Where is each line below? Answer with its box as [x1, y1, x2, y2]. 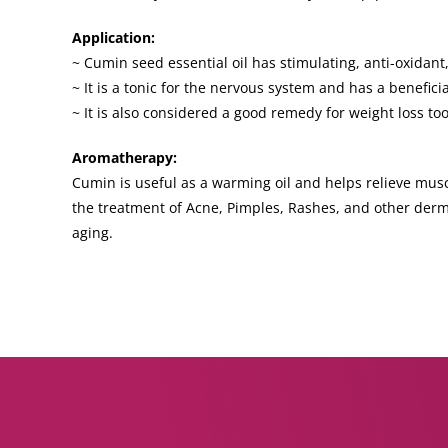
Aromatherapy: [72, 148, 177, 168]
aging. [72, 223, 113, 243]
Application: [72, 28, 155, 48]
